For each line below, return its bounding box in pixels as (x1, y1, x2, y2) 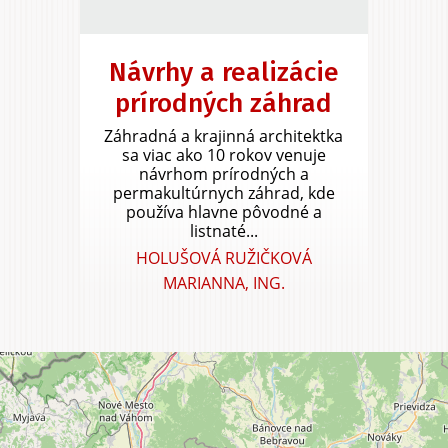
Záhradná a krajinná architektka (104, 124, 344, 147)
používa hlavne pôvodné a (125, 200, 322, 223)
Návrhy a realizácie (108, 56, 339, 88)
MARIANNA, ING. (162, 271, 285, 294)
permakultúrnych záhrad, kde (112, 181, 335, 204)
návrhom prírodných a (138, 162, 309, 185)
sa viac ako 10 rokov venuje (121, 143, 326, 166)
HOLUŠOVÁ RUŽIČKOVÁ (135, 246, 312, 269)
